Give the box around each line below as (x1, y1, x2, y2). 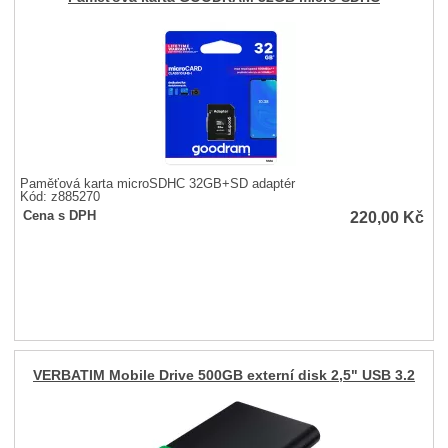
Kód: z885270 (20, 190, 101, 204)
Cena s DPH (23, 209, 97, 223)
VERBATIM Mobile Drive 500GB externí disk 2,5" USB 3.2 (32, 368, 415, 384)
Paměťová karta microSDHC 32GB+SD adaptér (20, 177, 296, 191)
